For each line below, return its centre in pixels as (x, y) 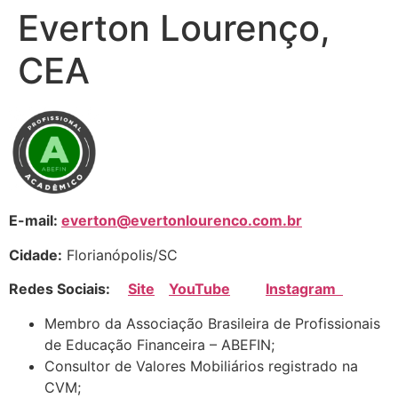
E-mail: (35, 221)
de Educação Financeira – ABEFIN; (159, 344)
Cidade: (36, 255)
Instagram (304, 289)
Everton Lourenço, (174, 28)
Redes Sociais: (68, 289)
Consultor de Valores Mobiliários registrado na (201, 366)
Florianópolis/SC (120, 255)
